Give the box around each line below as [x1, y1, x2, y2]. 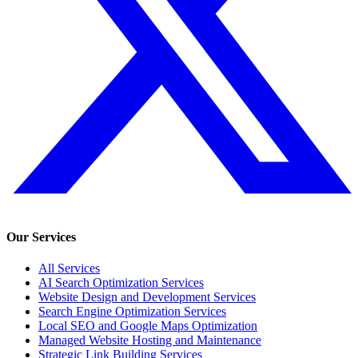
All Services [38, 261, 100, 276]
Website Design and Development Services [38, 290, 256, 304]
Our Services [6, 229, 76, 244]
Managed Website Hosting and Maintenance [38, 333, 261, 348]
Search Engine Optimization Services [38, 304, 226, 319]
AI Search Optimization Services [38, 276, 204, 290]
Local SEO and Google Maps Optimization [38, 319, 257, 333]
